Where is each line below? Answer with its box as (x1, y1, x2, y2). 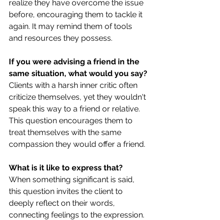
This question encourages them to (9, 115, 135, 125)
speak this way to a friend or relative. (9, 104, 142, 113)
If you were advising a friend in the (9, 56, 141, 66)
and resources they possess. (9, 33, 112, 43)
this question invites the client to (9, 186, 125, 196)
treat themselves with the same (9, 127, 123, 137)
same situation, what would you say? (9, 68, 147, 78)
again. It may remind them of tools (9, 21, 134, 31)
